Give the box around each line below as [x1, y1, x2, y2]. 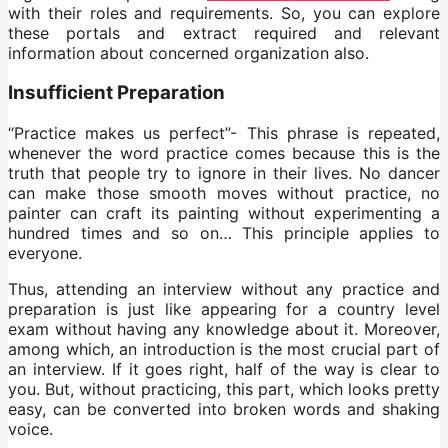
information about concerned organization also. [8, 42, 369, 63]
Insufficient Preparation [8, 81, 225, 105]
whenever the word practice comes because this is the [8, 143, 440, 163]
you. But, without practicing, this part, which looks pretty [8, 379, 440, 399]
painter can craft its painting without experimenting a [8, 203, 440, 223]
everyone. [8, 243, 82, 263]
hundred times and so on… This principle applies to [8, 223, 440, 243]
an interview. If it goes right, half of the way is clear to [8, 359, 440, 379]
